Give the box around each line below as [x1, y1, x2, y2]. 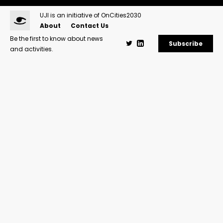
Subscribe [169, 39, 203, 48]
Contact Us [71, 21, 109, 30]
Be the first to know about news [10, 34, 103, 43]
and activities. [10, 44, 53, 53]
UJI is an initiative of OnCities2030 [40, 10, 141, 19]
